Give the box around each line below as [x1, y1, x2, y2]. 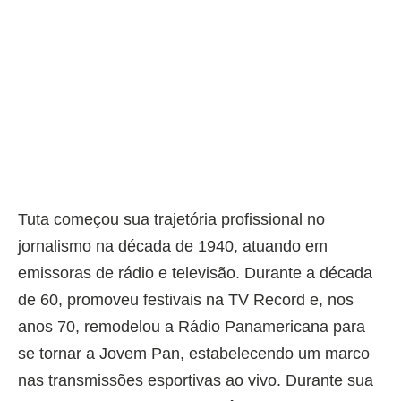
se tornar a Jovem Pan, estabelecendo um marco [18, 345, 370, 363]
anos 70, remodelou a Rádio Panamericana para [18, 318, 365, 337]
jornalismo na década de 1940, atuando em [18, 237, 328, 256]
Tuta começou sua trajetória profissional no [18, 210, 325, 229]
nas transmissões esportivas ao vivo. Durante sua [18, 371, 373, 390]
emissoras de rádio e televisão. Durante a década [18, 264, 372, 283]
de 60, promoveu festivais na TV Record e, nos [18, 291, 354, 310]
